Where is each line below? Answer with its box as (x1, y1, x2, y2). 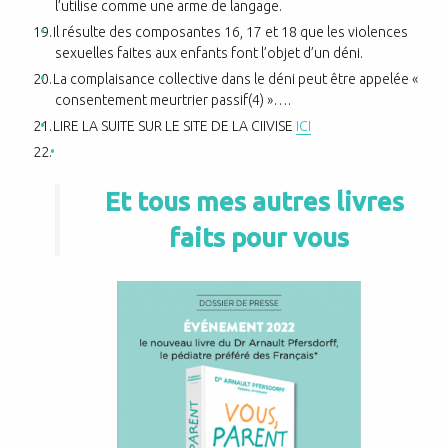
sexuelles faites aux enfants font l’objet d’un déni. (55, 44, 363, 61)
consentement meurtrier (55, 91, 211, 108)
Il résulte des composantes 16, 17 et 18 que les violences (53, 23, 409, 40)
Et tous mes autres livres (104, 187, 404, 217)
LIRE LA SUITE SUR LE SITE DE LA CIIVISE (53, 117, 297, 134)
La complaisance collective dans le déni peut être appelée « (53, 70, 419, 87)
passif (211, 91, 248, 108)
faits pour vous (169, 223, 349, 253)
